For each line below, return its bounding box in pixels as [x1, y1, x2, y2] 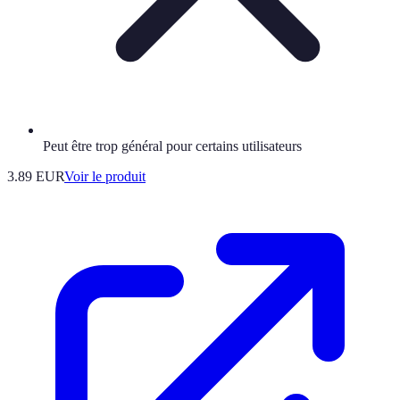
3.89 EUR [7, 169, 64, 185]
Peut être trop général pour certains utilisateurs [43, 138, 302, 154]
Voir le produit [64, 169, 146, 185]
